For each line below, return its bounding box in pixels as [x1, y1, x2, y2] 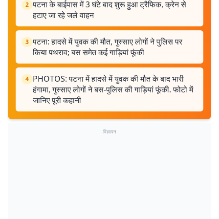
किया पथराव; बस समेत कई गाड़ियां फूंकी [33, 46, 144, 58]
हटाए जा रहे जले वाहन [33, 9, 94, 21]
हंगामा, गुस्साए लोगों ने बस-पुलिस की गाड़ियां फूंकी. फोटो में [33, 84, 193, 95]
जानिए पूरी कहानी [33, 94, 81, 106]
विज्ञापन [103, 128, 116, 135]
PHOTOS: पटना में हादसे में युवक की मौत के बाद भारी [33, 73, 184, 84]
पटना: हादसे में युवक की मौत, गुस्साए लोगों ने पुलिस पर [33, 36, 182, 47]
